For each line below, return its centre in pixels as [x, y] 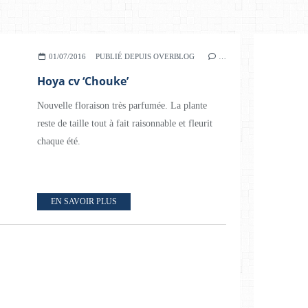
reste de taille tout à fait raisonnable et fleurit [125, 123]
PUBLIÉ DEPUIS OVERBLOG [145, 56]
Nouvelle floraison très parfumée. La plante [122, 106]
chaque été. [59, 141]
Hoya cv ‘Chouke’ [83, 81]
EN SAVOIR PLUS [84, 201]
